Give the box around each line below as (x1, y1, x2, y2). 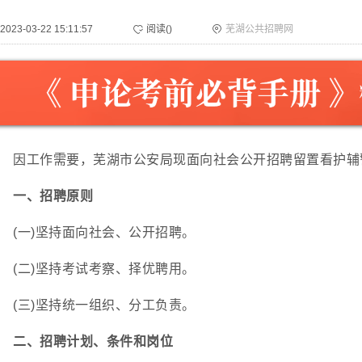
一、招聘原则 (13, 189, 93, 203)
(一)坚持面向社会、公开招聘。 (13, 225, 196, 239)
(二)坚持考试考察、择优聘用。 (13, 262, 196, 276)
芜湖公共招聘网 (225, 23, 293, 35)
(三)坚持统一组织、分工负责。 (13, 298, 196, 312)
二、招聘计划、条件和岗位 (13, 335, 173, 348)
